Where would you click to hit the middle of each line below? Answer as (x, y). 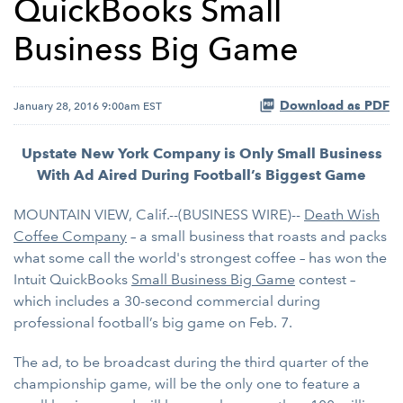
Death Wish (342, 215)
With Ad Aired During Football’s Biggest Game (201, 175)
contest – (325, 279)
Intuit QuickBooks (72, 279)
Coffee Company (70, 236)
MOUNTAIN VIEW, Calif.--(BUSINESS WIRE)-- (159, 215)
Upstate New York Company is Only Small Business (201, 153)
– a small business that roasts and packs (257, 236)
